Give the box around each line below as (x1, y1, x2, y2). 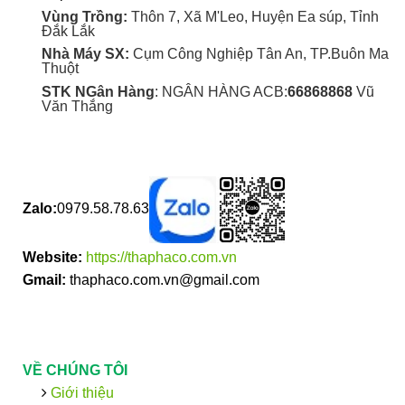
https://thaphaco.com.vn (86, 250, 237, 266)
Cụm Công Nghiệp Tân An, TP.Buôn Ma (132, 46, 389, 62)
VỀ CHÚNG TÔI (23, 363, 127, 379)
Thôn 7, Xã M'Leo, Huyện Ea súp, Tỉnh (130, 8, 379, 24)
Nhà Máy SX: (41, 46, 133, 62)
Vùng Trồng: (41, 8, 131, 24)
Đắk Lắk (41, 23, 95, 39)
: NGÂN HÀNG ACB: (154, 83, 287, 99)
